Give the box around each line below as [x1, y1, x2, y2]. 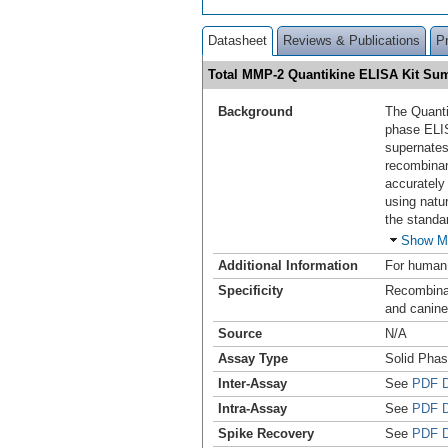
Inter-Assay [218, 375, 287, 391]
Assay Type [218, 350, 288, 366]
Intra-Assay [218, 400, 287, 416]
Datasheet [208, 32, 267, 48]
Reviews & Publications [283, 32, 420, 48]
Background [218, 103, 293, 119]
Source [218, 325, 262, 341]
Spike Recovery [218, 425, 314, 441]
